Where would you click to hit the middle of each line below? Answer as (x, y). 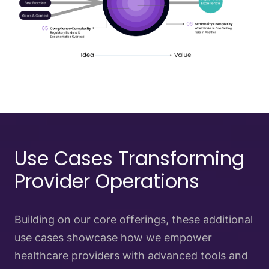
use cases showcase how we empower (113, 237)
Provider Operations (107, 181)
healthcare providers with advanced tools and (131, 255)
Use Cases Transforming (129, 158)
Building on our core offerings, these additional (134, 219)
